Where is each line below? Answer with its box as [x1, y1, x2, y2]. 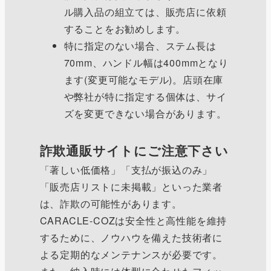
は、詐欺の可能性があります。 [39, 196, 182, 211]
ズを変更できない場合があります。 [64, 106, 227, 120]
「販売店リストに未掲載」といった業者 [39, 179, 223, 194]
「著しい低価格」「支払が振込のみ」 [39, 162, 213, 177]
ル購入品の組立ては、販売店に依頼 [64, 4, 227, 19]
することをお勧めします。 [64, 21, 186, 36]
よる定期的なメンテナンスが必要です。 [39, 247, 223, 261]
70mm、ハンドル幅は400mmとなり [64, 55, 229, 70]
